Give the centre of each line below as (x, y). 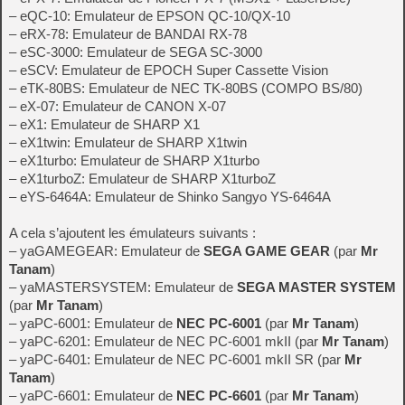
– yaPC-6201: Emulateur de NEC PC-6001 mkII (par (165, 341)
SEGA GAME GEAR (267, 251)
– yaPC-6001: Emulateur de (93, 323)
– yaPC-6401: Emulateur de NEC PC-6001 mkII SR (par (177, 359)
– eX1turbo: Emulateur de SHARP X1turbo (134, 160)
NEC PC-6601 (219, 396)
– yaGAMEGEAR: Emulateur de (106, 251)
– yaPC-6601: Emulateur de (93, 396)
